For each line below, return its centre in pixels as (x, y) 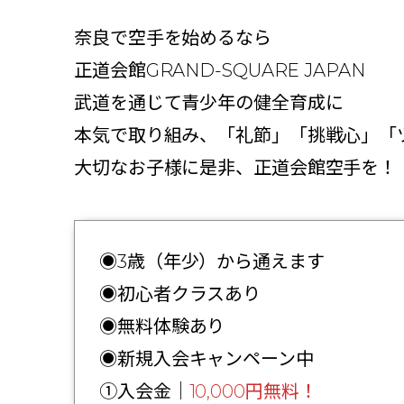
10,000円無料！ (253, 391)
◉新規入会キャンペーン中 (207, 358)
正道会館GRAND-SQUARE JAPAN (220, 70)
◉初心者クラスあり (180, 294)
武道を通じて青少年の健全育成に (209, 102)
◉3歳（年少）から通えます (212, 261)
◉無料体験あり (162, 326)
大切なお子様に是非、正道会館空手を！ (236, 167)
